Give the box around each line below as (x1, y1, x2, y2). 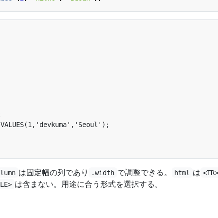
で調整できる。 (117, 166, 172, 178)
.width (91, 168, 115, 177)
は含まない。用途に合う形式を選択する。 (14, 178, 163, 189)
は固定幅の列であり (18, 166, 89, 178)
